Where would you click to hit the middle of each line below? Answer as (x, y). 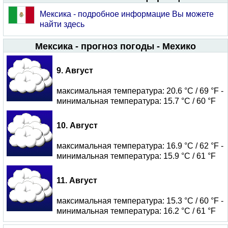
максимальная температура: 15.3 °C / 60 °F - (140, 201)
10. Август (77, 125)
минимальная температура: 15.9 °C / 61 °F (136, 156)
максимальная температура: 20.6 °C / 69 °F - (140, 91)
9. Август (75, 70)
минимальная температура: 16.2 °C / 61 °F (136, 211)
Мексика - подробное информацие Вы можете (127, 14)
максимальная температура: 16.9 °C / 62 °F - (140, 146)
